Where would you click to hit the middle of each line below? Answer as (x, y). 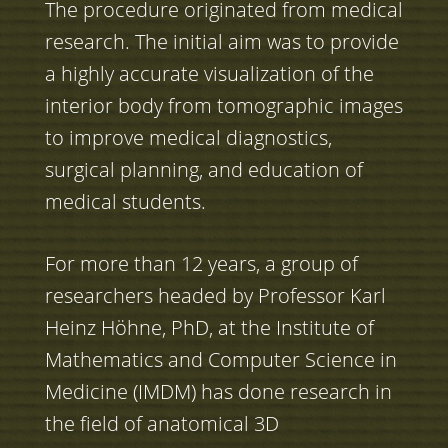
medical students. (125, 202)
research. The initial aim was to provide (221, 42)
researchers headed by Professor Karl (215, 296)
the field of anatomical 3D (161, 424)
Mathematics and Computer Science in (220, 360)
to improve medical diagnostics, (188, 138)
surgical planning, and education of (203, 170)
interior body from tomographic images (223, 106)
